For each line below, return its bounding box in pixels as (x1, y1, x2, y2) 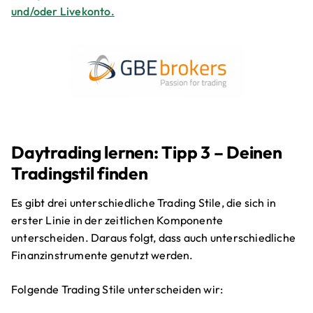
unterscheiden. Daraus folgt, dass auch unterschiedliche (11, 230, 296, 245)
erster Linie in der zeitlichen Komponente (11, 212, 224, 227)
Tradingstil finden (11, 162, 148, 184)
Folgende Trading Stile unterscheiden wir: (11, 282, 224, 296)
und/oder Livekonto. (11, 3, 115, 18)
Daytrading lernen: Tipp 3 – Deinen (11, 141, 282, 163)
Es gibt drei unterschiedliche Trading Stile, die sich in (11, 195, 277, 210)
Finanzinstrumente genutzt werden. (11, 247, 194, 262)
